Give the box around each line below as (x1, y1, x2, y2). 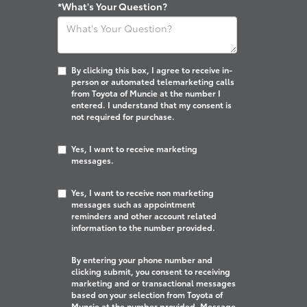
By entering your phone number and (71, 254, 212, 265)
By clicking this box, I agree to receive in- (71, 64, 232, 75)
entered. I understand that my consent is (71, 99, 232, 110)
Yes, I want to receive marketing (71, 143, 197, 154)
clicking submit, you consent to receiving (71, 265, 230, 277)
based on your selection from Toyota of (71, 288, 223, 300)
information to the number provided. (71, 221, 215, 233)
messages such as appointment (71, 198, 195, 210)
